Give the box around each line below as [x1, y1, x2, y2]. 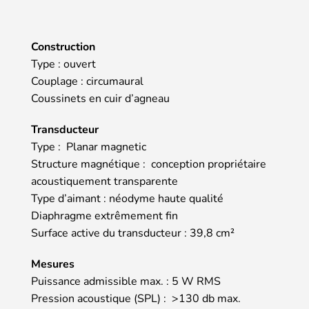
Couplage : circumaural [31, 74, 143, 90]
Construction [31, 39, 95, 55]
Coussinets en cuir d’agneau [31, 91, 170, 107]
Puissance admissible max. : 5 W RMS [31, 274, 221, 290]
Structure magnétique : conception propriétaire [31, 157, 266, 172]
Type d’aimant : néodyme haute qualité [31, 191, 223, 207]
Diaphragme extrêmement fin [31, 208, 178, 224]
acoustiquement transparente [31, 174, 178, 190]
